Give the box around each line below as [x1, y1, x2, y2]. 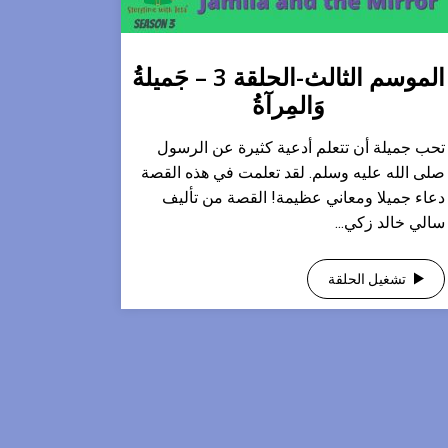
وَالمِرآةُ [251, 88, 325, 121]
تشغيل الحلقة [328, 271, 406, 287]
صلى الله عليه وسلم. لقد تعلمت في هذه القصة [141, 163, 445, 182]
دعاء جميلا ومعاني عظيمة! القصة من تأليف [162, 188, 445, 207]
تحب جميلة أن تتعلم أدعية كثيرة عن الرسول [157, 138, 445, 157]
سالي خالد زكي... [335, 213, 445, 232]
